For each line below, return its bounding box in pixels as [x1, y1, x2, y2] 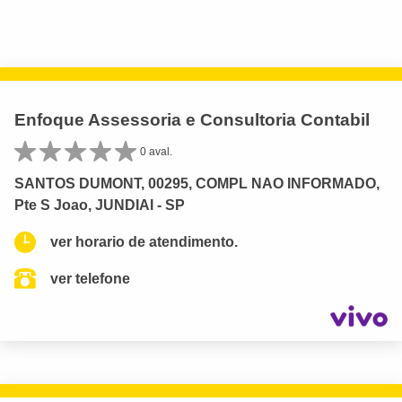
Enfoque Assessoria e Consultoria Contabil [14, 109, 370, 129]
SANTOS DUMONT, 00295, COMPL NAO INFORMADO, [14, 176, 380, 191]
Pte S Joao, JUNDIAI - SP [14, 197, 185, 213]
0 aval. [140, 144, 172, 158]
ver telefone [50, 271, 130, 286]
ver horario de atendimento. [50, 234, 238, 249]
